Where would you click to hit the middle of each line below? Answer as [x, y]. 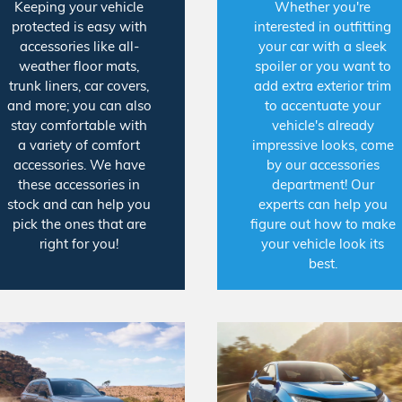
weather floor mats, [79, 66]
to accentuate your [323, 106]
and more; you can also [79, 106]
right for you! [79, 244]
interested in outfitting [323, 27]
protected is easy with [79, 27]
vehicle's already [323, 126]
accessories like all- [79, 47]
